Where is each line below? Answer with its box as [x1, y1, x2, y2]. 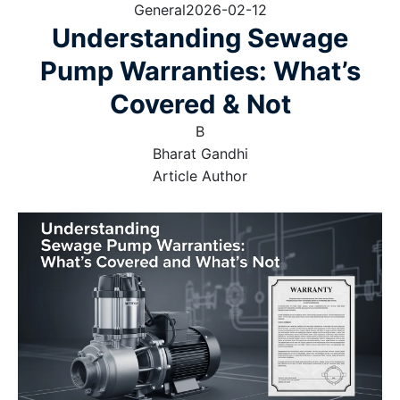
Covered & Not [109, 88, 291, 120]
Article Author [153, 167, 247, 185]
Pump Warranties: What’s [39, 55, 361, 87]
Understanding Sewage [52, 22, 348, 54]
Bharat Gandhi [152, 145, 248, 162]
